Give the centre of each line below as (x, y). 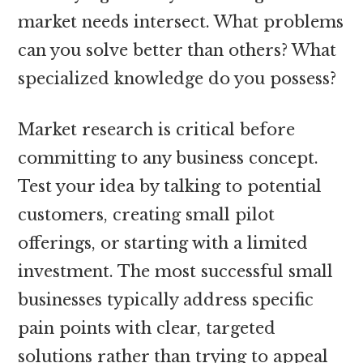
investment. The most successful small (176, 271)
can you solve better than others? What (177, 50)
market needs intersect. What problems (181, 21)
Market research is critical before (157, 129)
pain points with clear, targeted (147, 328)
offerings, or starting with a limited (163, 243)
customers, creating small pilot (147, 214)
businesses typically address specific (166, 299)
